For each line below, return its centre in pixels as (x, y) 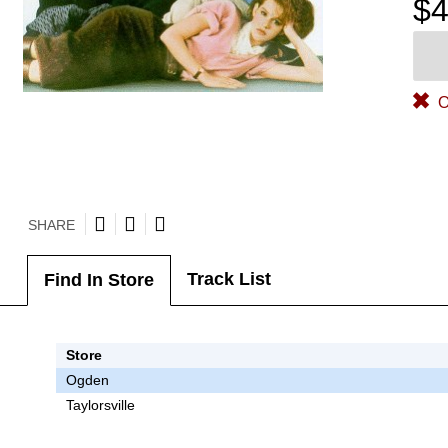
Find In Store (98, 280)
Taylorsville (100, 404)
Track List (228, 279)
